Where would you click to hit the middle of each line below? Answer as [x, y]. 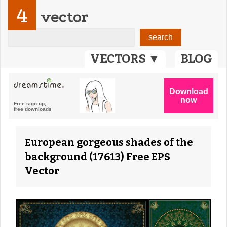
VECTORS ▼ [125, 59]
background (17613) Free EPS [98, 157]
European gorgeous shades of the [109, 142]
